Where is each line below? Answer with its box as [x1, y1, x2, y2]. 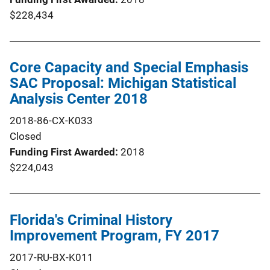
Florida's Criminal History [10, 211, 172, 228]
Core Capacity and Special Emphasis [10, 58, 248, 76]
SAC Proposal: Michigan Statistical [10, 74, 236, 92]
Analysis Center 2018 [10, 90, 148, 107]
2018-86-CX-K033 [10, 114, 93, 127]
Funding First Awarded [10, 145, 115, 158]
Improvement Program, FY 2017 [10, 227, 219, 244]
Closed [10, 130, 42, 142]
